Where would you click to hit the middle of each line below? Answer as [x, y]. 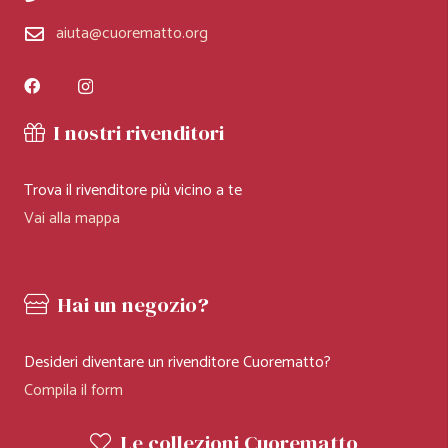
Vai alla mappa [72, 218]
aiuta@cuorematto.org [132, 33]
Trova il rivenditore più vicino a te [133, 190]
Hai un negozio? [133, 304]
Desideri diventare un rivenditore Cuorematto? [177, 362]
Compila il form [73, 390]
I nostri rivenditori [139, 132]
